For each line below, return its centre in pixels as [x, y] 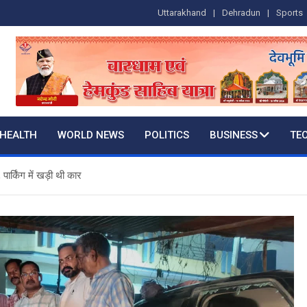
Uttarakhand [182, 13]
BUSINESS [234, 135]
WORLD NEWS [91, 135]
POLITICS [167, 135]
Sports [290, 13]
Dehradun [241, 13]
